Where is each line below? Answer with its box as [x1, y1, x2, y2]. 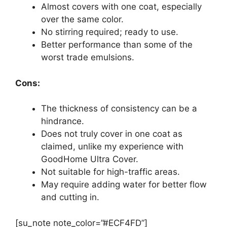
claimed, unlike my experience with [41, 141, 183, 152]
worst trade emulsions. [41, 52, 134, 62]
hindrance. [41, 116, 84, 126]
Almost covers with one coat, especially [41, 2, 202, 12]
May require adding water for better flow [41, 179, 207, 190]
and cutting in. [41, 192, 99, 202]
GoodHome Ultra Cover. [41, 154, 138, 164]
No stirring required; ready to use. [41, 27, 178, 37]
